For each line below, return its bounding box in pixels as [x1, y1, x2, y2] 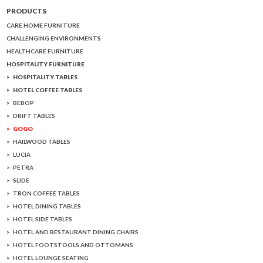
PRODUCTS [6, 6, 47, 15]
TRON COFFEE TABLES [13, 189, 80, 197]
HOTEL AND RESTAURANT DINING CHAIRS [13, 228, 139, 235]
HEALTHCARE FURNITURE [6, 47, 84, 55]
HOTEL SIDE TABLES [13, 215, 73, 222]
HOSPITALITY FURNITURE [6, 60, 85, 68]
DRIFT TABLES [13, 112, 56, 119]
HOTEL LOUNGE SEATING [13, 254, 89, 261]
